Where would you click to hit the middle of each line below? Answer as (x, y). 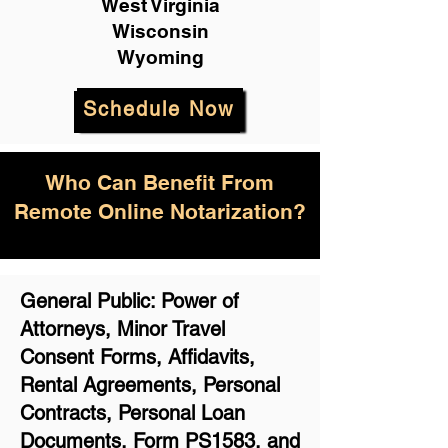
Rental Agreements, (111, 385)
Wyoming (160, 57)
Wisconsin (160, 31)
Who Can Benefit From (159, 182)
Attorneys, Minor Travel (122, 329)
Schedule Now (158, 109)
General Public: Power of (129, 301)
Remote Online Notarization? (159, 211)
